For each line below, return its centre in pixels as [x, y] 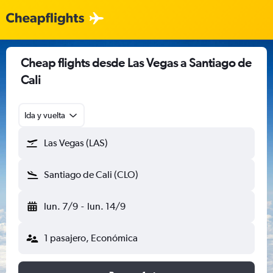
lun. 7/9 [61, 206]
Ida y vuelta [45, 115]
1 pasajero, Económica [91, 238]
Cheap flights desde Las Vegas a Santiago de [136, 62]
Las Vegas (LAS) [76, 143]
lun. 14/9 [106, 206]
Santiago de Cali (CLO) [91, 175]
